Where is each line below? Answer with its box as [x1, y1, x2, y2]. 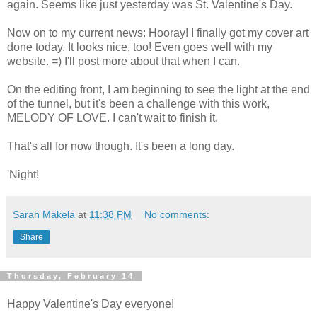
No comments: [144, 208, 210, 220]
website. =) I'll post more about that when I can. [7, 54, 240, 67]
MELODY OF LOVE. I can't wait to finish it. [7, 111, 218, 124]
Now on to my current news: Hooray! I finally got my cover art [7, 26, 309, 39]
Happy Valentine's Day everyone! [7, 297, 174, 310]
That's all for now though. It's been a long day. [7, 139, 234, 152]
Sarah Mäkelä [13, 208, 75, 220]
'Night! [7, 168, 39, 180]
